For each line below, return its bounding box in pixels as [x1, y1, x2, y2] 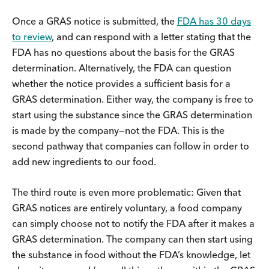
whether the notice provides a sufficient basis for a [12, 77, 231, 89]
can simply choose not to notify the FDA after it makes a [12, 217, 255, 229]
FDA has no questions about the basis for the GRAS [12, 46, 235, 58]
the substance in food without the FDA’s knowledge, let [12, 248, 250, 261]
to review [12, 30, 52, 43]
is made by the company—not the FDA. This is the [12, 124, 225, 136]
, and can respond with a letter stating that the [52, 30, 251, 43]
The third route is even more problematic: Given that [12, 186, 241, 198]
